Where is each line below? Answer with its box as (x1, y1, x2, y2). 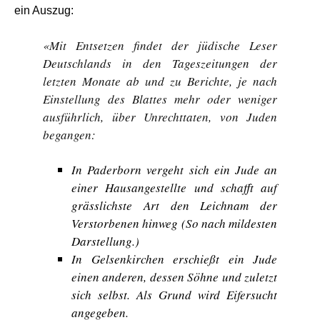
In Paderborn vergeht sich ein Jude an (71, 161, 277, 178)
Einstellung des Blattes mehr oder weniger (43, 91, 277, 107)
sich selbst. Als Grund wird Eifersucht (71, 286, 277, 303)
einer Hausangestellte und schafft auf (71, 179, 277, 196)
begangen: (43, 126, 96, 143)
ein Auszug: (14, 4, 74, 16)
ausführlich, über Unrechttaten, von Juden (43, 109, 277, 125)
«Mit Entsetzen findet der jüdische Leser (43, 37, 277, 54)
